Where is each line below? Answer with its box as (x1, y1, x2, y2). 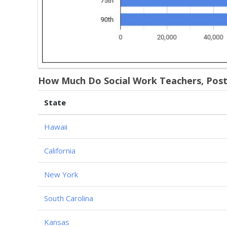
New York (44, 169, 78, 179)
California (44, 145, 75, 156)
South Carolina (44, 193, 93, 203)
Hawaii (44, 121, 67, 132)
